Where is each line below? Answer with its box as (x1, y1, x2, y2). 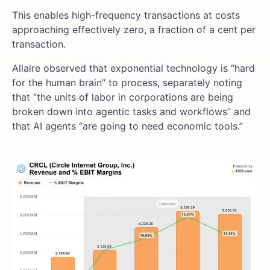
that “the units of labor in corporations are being (12, 91, 233, 104)
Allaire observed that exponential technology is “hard (12, 62, 255, 75)
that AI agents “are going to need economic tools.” (12, 120, 243, 133)
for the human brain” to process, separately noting (12, 77, 242, 89)
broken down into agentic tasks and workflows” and (12, 105, 251, 118)
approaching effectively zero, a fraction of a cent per (12, 24, 256, 36)
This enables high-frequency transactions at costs (12, 9, 240, 22)
